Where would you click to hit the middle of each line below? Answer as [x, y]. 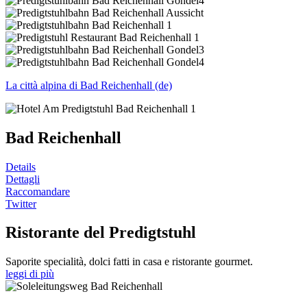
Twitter [21, 204]
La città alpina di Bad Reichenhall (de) [89, 85]
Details [21, 167]
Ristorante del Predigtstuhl [101, 233]
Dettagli [23, 179]
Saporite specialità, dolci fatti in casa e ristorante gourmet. [129, 262]
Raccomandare [38, 191]
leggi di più [30, 274]
